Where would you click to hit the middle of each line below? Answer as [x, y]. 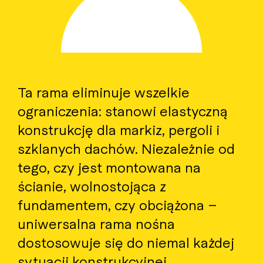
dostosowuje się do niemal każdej [126, 242]
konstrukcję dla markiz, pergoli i [119, 129]
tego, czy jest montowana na [109, 166]
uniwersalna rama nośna [96, 223]
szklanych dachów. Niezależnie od [126, 148]
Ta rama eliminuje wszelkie [104, 91]
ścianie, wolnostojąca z [92, 185]
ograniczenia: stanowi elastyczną [123, 110]
